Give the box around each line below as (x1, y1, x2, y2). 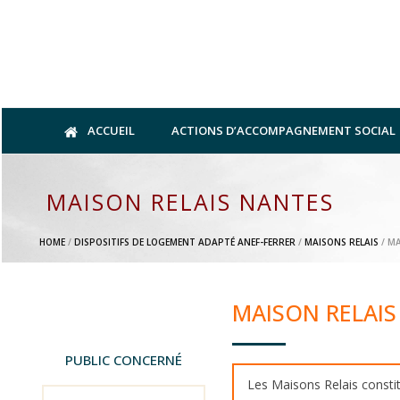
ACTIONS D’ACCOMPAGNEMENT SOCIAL (171, 122, 396, 138)
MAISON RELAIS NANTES (46, 187, 334, 217)
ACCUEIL (84, 122, 135, 138)
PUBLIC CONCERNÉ (65, 351, 183, 369)
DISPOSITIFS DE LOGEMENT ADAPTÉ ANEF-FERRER (74, 236, 296, 248)
